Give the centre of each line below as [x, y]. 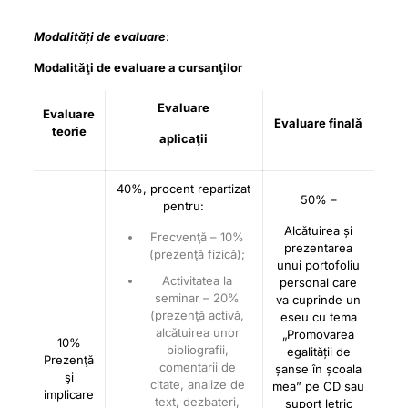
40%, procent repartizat [184, 189]
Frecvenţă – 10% [198, 237]
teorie [69, 131]
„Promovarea [319, 334]
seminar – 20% [198, 298]
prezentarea [319, 248]
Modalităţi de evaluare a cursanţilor [138, 67]
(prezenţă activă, [198, 315]
